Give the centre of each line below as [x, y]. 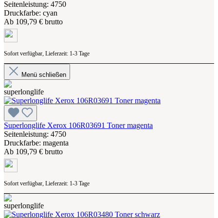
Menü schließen [43, 74]
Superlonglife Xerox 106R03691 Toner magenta [78, 125]
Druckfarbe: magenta [36, 143]
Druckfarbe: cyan [31, 13]
